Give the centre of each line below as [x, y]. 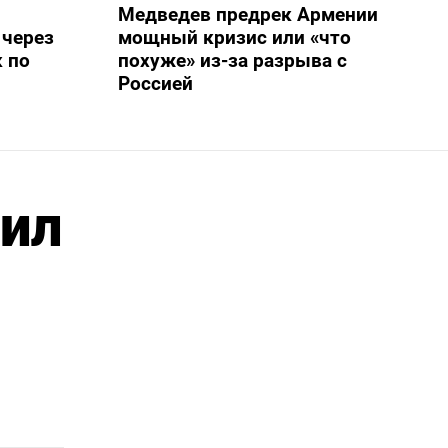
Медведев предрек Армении [247, 14]
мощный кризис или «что [234, 37]
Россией [155, 83]
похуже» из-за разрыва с [232, 60]
